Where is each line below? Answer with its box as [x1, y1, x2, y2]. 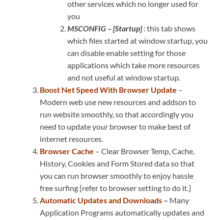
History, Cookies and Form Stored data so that [40, 159, 194, 168]
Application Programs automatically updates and [40, 208, 204, 218]
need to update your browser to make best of [40, 122, 191, 132]
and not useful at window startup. [67, 73, 180, 82]
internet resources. [40, 134, 103, 144]
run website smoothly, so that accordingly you [40, 110, 193, 119]
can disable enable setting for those [67, 48, 186, 58]
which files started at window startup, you [67, 36, 208, 46]
